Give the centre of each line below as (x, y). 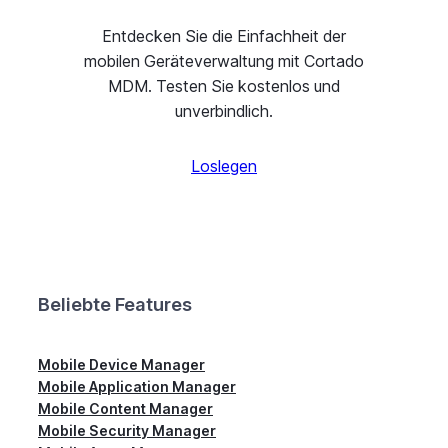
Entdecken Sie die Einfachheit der (224, 36)
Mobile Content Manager (125, 408)
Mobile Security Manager (127, 430)
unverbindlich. (224, 111)
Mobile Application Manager (137, 386)
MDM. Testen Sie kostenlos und (224, 86)
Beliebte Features (115, 303)
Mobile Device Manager (121, 364)
